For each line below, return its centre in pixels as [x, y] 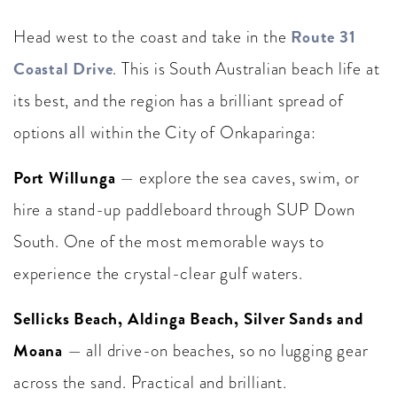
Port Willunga [65, 178]
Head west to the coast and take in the [152, 37]
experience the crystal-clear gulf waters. [158, 274]
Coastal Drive [63, 69]
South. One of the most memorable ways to [169, 242]
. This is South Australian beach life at [246, 69]
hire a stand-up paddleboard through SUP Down [185, 210]
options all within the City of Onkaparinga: [165, 133]
